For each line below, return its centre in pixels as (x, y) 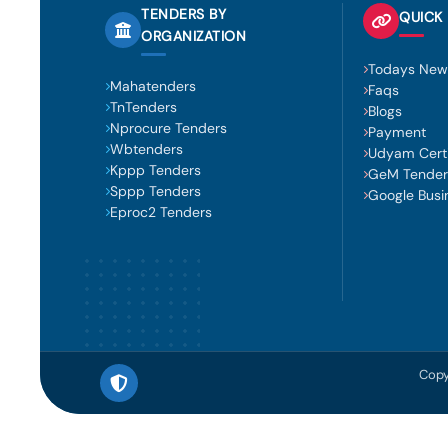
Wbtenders (146, 149)
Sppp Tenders (155, 191)
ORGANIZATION (193, 36)
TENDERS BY (183, 14)
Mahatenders (153, 86)
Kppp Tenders (155, 170)
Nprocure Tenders (168, 128)
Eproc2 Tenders (161, 212)
